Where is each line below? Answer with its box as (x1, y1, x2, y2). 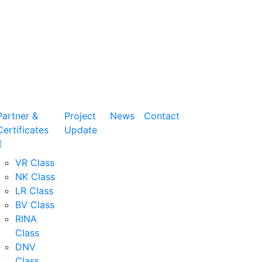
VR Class (15, 156, 55, 168)
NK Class (15, 170, 56, 182)
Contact (144, 109, 180, 122)
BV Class (15, 198, 55, 211)
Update (64, 123, 98, 136)
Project (64, 109, 96, 122)
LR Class (15, 184, 54, 196)
